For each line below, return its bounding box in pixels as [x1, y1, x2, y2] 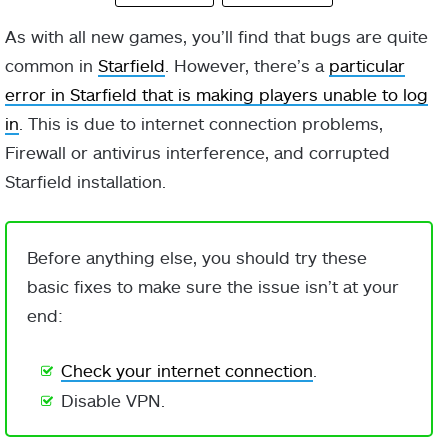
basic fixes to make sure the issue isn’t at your [27, 276, 399, 297]
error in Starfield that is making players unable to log [5, 84, 428, 105]
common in [5, 55, 98, 76]
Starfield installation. [5, 171, 166, 192]
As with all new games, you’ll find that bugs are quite [5, 26, 428, 47]
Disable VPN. [61, 390, 165, 411]
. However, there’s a [165, 55, 329, 76]
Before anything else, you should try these [27, 247, 367, 268]
